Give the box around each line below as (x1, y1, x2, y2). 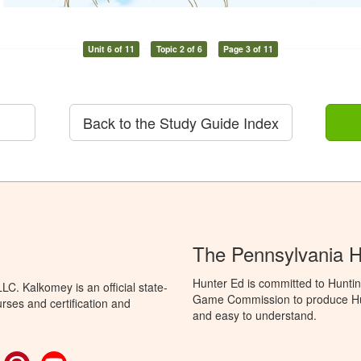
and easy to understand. (193, 306, 317, 323)
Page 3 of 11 (223, 42, 274, 55)
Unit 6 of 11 (87, 42, 135, 55)
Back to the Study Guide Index (82, 111, 279, 133)
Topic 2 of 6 (156, 42, 202, 55)
